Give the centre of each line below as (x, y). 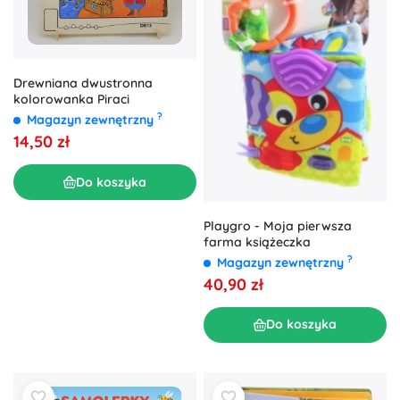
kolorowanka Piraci (71, 100)
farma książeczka (257, 242)
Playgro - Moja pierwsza (278, 225)
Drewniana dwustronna (83, 83)
